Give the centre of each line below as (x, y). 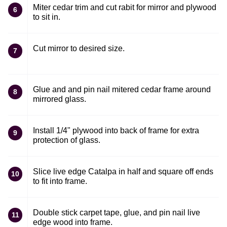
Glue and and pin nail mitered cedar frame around (122, 89)
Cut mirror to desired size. (79, 48)
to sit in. (47, 17)
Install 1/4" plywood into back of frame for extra (116, 130)
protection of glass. (67, 140)
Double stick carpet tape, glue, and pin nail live (117, 212)
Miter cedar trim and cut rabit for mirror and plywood (125, 7)
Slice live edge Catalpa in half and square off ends (123, 171)
